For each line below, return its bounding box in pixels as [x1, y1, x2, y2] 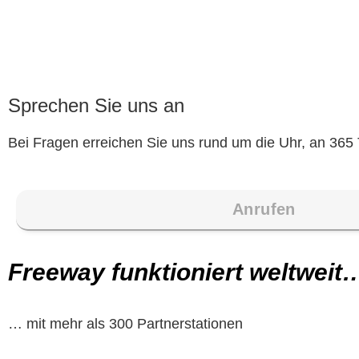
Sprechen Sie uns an [8, 95, 184, 117]
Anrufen [232, 200, 296, 218]
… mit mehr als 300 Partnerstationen [8, 315, 243, 332]
